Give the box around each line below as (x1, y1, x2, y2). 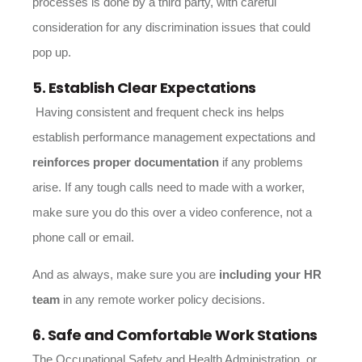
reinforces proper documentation (32, 155, 219, 169)
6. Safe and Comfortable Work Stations (32, 325, 318, 345)
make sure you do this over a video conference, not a (32, 205, 312, 219)
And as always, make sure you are (32, 267, 216, 281)
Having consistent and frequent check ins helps (32, 105, 284, 119)
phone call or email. (32, 230, 137, 244)
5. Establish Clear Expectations (32, 78, 256, 98)
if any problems (219, 155, 303, 169)
